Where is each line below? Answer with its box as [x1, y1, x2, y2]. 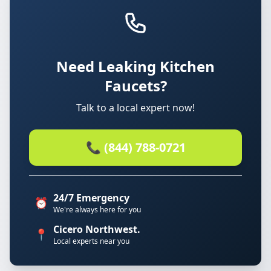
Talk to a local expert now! [76, 101, 195, 114]
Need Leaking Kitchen [56, 56, 215, 76]
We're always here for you [53, 204, 141, 215]
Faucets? [104, 76, 167, 96]
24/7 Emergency [53, 191, 129, 204]
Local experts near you [53, 236, 129, 246]
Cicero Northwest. [53, 223, 140, 236]
